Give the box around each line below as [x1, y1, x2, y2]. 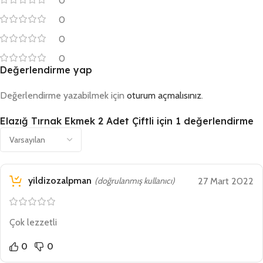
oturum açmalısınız [127, 90, 201, 102]
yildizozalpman [26, 175, 92, 187]
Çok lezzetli [9, 217, 57, 228]
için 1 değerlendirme [154, 115, 254, 127]
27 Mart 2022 [198, 175, 254, 187]
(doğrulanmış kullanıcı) [95, 175, 175, 186]
